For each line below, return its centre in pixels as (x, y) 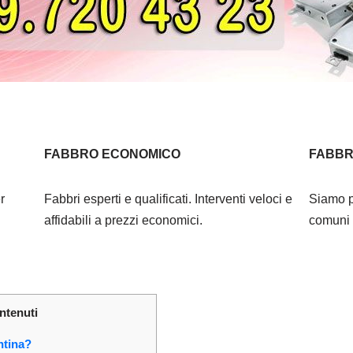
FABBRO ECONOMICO (112, 154)
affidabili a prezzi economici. (123, 220)
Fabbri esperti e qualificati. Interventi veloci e (168, 199)
